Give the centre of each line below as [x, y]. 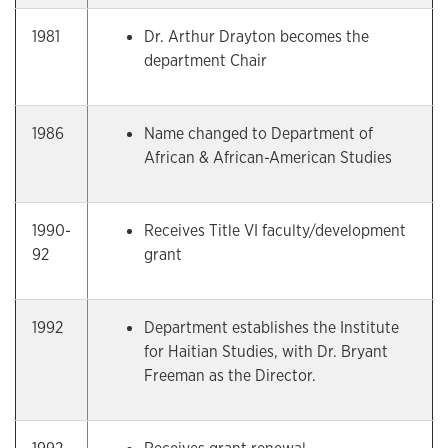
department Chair [205, 60]
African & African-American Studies [268, 157]
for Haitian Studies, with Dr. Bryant [266, 351]
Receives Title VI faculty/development [275, 230]
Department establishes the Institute [271, 327]
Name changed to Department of [258, 133]
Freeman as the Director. [230, 375]
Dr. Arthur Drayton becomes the [256, 36]
